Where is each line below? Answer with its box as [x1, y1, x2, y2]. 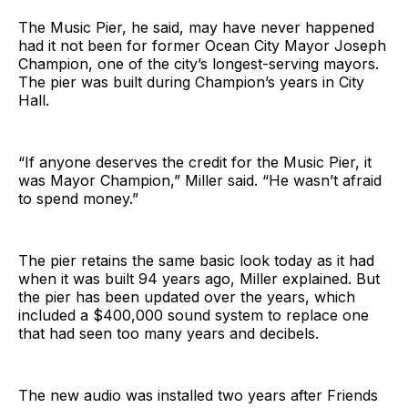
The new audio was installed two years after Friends [18, 385, 378, 404]
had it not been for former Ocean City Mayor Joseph [18, 36, 386, 55]
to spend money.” [18, 189, 138, 208]
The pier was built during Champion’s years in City [18, 72, 364, 91]
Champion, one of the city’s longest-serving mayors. [18, 54, 379, 73]
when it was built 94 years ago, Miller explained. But [18, 269, 380, 288]
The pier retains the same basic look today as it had [18, 250, 374, 270]
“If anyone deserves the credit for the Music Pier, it [18, 152, 372, 171]
